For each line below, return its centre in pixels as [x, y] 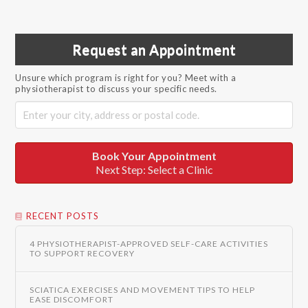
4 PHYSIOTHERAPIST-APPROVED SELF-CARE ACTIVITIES [148, 243]
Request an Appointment [154, 49]
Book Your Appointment [154, 155]
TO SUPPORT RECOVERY [82, 253]
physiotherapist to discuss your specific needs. [116, 89]
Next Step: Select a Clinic [154, 169]
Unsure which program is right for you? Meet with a [126, 78]
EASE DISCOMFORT [71, 300]
